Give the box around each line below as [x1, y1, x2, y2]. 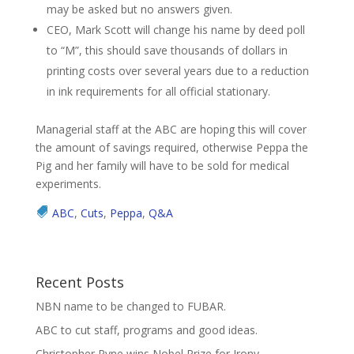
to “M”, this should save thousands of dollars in [46, 42, 288, 58]
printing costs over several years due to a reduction [46, 62, 309, 78]
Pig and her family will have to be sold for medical [35, 157, 289, 173]
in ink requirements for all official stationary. [46, 83, 270, 99]
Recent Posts [35, 272, 124, 292]
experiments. [35, 175, 101, 191]
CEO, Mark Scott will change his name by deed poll [46, 21, 305, 37]
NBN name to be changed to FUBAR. [35, 298, 226, 314]
